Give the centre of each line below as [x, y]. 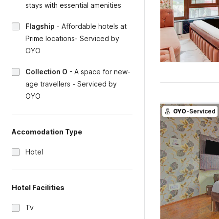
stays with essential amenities [73, 5]
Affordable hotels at [94, 26]
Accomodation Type [47, 132]
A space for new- [102, 72]
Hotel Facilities [38, 187]
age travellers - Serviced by [71, 84]
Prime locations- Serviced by [72, 38]
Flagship [40, 26]
